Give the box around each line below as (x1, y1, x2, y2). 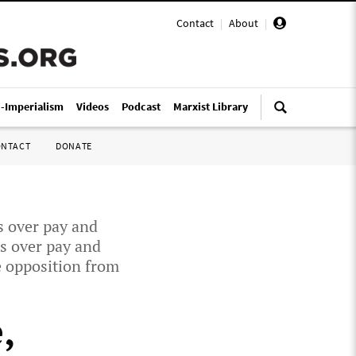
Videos (76, 99, 109, 114)
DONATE (56, 140, 92, 152)
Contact (176, 16, 214, 30)
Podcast (122, 99, 161, 114)
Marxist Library (173, 99, 248, 114)
